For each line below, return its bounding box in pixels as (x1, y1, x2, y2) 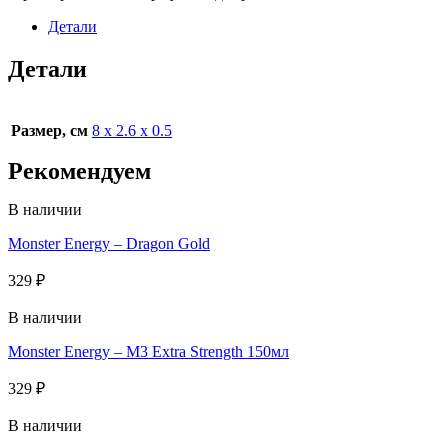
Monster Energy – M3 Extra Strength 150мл (8, 342, 289, 360)
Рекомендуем (8, 157, 151, 184)
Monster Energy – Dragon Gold (8, 234, 210, 252)
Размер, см (11, 121, 88, 139)
